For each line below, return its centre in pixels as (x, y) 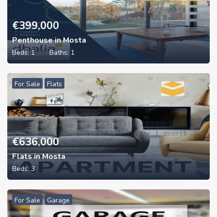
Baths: (60, 53)
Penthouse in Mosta (49, 40)
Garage (58, 201)
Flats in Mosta (39, 157)
